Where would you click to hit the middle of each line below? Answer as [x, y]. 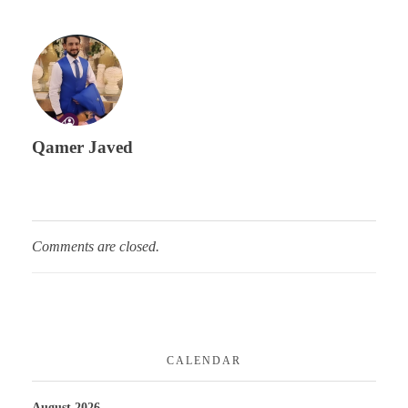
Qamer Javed [82, 148]
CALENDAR [204, 361]
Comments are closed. [96, 247]
